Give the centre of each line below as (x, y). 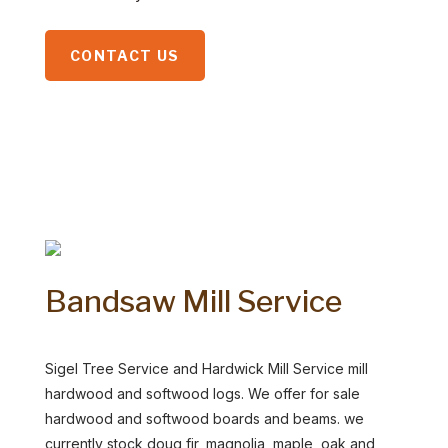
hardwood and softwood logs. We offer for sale (202, 393)
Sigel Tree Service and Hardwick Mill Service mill (206, 368)
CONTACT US (124, 55)
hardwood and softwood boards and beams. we (204, 418)
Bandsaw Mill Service (193, 301)
